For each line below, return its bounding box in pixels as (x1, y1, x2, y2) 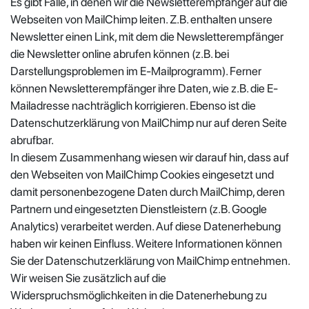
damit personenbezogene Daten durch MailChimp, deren (10, 184, 285, 199)
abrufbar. (10, 132, 54, 147)
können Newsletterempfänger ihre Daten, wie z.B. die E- (10, 81, 278, 95)
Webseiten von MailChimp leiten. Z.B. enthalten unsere (10, 12, 272, 26)
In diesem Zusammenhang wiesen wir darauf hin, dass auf (10, 150, 289, 164)
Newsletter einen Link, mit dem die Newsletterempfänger (10, 29, 283, 43)
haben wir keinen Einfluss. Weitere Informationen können (10, 236, 282, 250)
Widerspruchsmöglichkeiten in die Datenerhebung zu (10, 288, 267, 302)
